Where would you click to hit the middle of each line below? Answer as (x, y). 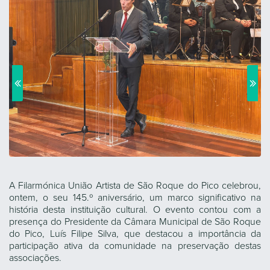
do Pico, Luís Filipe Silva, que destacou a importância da (135, 234)
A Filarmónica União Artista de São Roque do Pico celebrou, (135, 186)
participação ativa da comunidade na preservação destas (135, 246)
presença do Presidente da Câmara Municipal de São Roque (135, 222)
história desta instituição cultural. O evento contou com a (135, 210)
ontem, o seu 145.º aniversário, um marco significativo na (135, 198)
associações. (35, 258)
